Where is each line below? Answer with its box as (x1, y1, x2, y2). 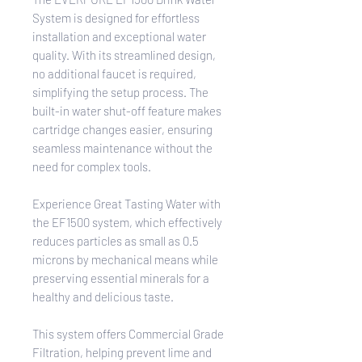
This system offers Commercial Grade (32, 326, 224, 341)
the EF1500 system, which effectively (32, 214, 222, 229)
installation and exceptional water (32, 28, 206, 44)
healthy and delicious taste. (32, 288, 174, 304)
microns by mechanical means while (32, 251, 218, 267)
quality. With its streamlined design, (32, 47, 216, 62)
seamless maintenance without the (32, 140, 213, 155)
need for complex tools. (32, 158, 151, 174)
